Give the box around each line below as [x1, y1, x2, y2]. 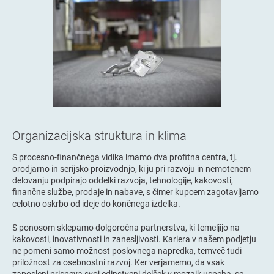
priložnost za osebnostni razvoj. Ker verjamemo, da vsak [12, 256, 224, 268]
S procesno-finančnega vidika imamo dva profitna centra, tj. [12, 150, 237, 163]
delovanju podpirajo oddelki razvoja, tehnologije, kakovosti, [12, 174, 233, 186]
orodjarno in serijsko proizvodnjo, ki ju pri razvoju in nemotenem [12, 162, 251, 174]
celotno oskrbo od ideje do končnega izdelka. [12, 197, 180, 209]
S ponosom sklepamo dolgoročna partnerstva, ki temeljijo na [12, 221, 240, 233]
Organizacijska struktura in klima [12, 127, 187, 143]
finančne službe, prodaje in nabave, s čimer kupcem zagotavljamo [12, 185, 259, 198]
